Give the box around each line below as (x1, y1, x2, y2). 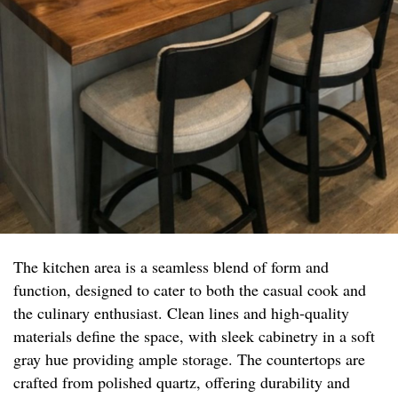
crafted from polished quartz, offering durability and (13, 371, 350, 394)
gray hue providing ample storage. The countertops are (13, 348, 365, 370)
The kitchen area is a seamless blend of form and (13, 256, 329, 278)
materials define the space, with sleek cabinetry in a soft (13, 325, 375, 347)
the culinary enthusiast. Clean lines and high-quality (13, 302, 349, 324)
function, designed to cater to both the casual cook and (13, 279, 366, 301)
